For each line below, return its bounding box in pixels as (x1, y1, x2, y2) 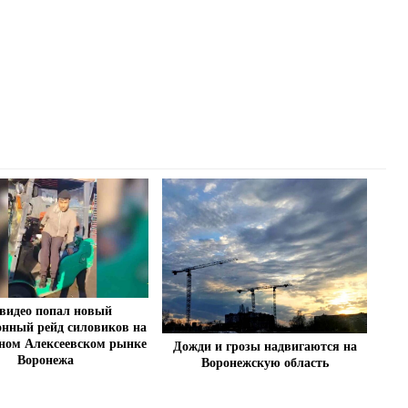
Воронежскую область (200, 355, 329, 370)
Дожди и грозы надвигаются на (172, 339, 357, 353)
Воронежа (17, 352, 75, 367)
